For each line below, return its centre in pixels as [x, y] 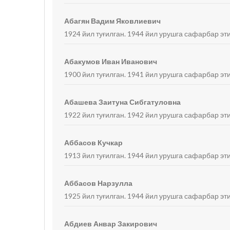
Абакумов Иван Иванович [111, 61]
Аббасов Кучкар [94, 142]
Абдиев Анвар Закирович [111, 224]
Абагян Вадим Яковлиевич [113, 21]
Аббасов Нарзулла [99, 183]
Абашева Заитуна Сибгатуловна [123, 102]
